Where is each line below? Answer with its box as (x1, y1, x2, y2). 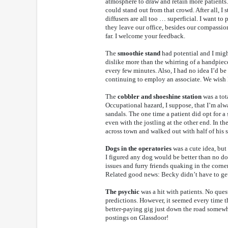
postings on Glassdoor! (105, 213, 168, 221)
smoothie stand (118, 49, 160, 57)
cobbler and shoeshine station (118, 92, 202, 100)
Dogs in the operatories (105, 144, 172, 152)
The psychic (105, 187, 139, 195)
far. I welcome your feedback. (105, 32, 185, 40)
